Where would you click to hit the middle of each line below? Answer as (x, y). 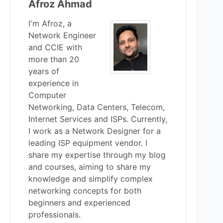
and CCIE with (55, 47)
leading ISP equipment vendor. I (88, 143)
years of (44, 71)
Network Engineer (62, 35)
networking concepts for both (85, 190)
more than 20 (54, 59)
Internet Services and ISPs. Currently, (98, 119)
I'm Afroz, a (50, 23)
